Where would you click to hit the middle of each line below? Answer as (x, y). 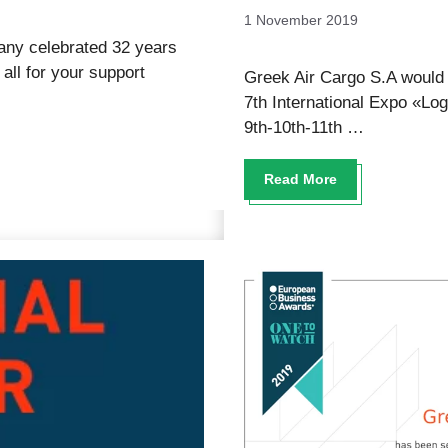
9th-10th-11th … (304, 127)
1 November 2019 (301, 20)
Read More (300, 179)
